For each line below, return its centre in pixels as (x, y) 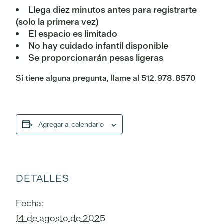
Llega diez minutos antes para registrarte (113, 10)
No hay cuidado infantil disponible (98, 46)
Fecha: (30, 203)
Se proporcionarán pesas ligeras (96, 58)
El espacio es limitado (73, 34)
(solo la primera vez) (57, 22)
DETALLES (43, 178)
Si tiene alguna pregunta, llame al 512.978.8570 (106, 78)
